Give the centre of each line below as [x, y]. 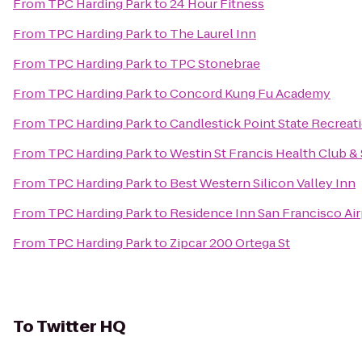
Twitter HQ [81, 326]
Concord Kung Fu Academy [250, 93]
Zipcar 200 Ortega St [230, 243]
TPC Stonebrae [215, 63]
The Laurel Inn [213, 34]
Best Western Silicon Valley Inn [263, 183]
